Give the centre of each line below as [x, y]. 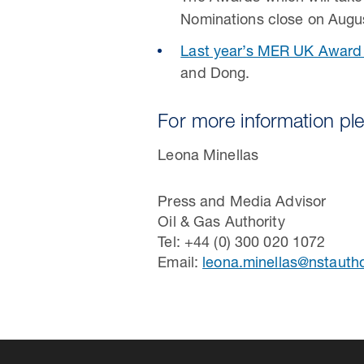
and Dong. [215, 75]
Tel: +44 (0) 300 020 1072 [242, 244]
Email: [180, 264]
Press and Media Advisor [242, 204]
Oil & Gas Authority [221, 224]
